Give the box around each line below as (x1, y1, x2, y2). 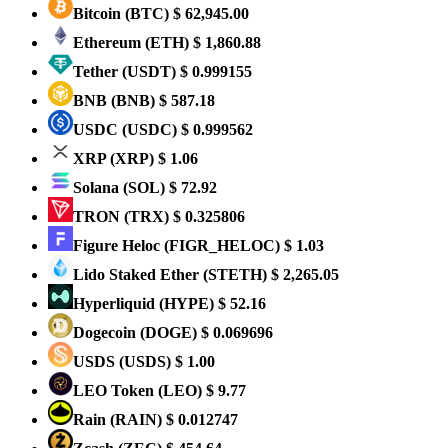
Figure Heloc (73, 237, 164, 254)
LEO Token (73, 382, 158, 399)
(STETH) (203, 266, 267, 283)
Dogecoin (73, 324, 140, 341)
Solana (73, 179, 123, 196)
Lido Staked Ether (73, 266, 203, 283)
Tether (73, 63, 122, 80)
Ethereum (73, 34, 145, 51)
